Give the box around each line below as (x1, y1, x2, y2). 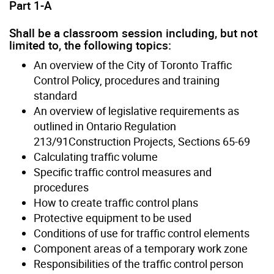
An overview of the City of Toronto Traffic (34, 57, 232, 72)
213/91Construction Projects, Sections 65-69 (34, 133, 250, 149)
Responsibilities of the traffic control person (34, 256, 243, 271)
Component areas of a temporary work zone (34, 240, 248, 256)
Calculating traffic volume (34, 149, 158, 164)
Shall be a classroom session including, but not (9, 24, 257, 41)
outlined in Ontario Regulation (34, 118, 176, 133)
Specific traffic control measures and (34, 164, 212, 179)
